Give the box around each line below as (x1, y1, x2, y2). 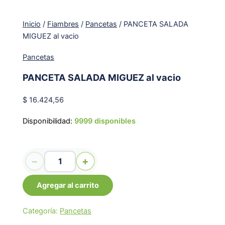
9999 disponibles (74, 116, 136, 126)
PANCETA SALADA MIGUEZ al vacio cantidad (23, 137, 173, 146)
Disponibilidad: (23, 116, 73, 126)
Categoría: (23, 206, 60, 215)
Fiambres (47, 20, 79, 29)
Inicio (23, 20, 41, 29)
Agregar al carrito (37, 180, 99, 190)
